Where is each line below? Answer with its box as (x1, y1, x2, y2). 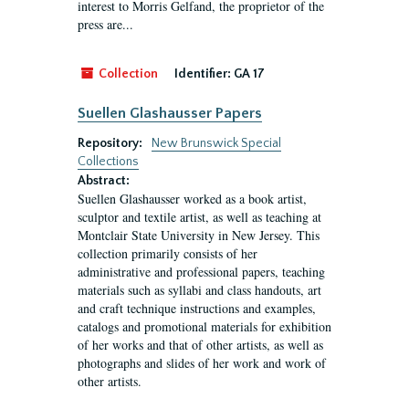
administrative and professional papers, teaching (78, 263, 325, 280)
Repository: (78, 136, 145, 151)
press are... (78, 16, 133, 33)
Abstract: (78, 173, 130, 188)
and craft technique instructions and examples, (78, 299, 316, 317)
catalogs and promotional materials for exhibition (78, 318, 331, 335)
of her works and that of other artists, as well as (78, 336, 323, 353)
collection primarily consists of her (78, 245, 257, 262)
